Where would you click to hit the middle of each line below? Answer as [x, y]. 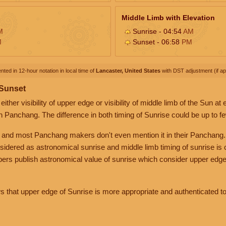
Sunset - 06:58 [156, 42]
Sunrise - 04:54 [157, 31]
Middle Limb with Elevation [168, 17]
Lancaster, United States [128, 70]
